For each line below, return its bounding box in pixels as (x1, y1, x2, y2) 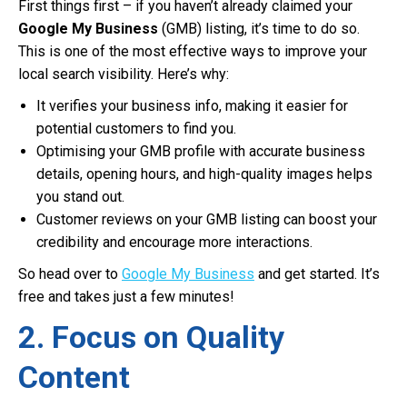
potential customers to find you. (36, 120, 236, 137)
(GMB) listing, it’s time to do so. (158, 20, 360, 37)
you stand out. (36, 188, 124, 205)
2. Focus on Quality (18, 319, 284, 355)
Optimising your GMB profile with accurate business (36, 143, 365, 160)
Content (18, 359, 130, 395)
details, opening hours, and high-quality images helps (36, 165, 372, 183)
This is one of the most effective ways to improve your (18, 43, 367, 60)
